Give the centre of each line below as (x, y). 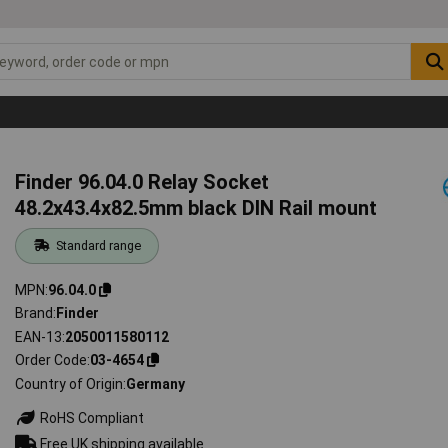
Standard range (98, 245)
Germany (156, 383)
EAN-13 (39, 336)
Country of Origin (69, 383)
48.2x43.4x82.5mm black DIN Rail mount (196, 207)
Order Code (51, 360)
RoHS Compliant (91, 417)
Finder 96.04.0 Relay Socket (142, 181)
